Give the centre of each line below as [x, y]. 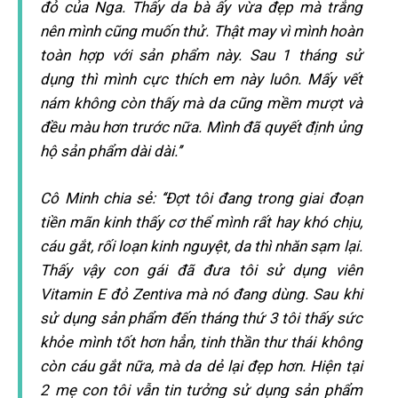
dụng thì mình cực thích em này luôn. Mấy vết [201, 79]
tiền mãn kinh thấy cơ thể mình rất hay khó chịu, [201, 222]
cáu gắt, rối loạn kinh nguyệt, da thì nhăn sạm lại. [201, 246]
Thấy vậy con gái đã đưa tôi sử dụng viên [201, 270]
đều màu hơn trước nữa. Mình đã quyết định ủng [201, 127]
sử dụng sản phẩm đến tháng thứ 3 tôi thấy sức [201, 318]
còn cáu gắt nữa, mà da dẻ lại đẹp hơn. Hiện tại [201, 366]
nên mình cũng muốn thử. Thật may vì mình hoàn [201, 31]
